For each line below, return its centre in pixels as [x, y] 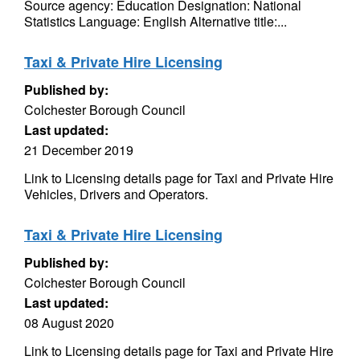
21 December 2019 [79, 150]
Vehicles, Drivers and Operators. [116, 194]
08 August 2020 [69, 323]
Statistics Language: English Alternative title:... [155, 21]
